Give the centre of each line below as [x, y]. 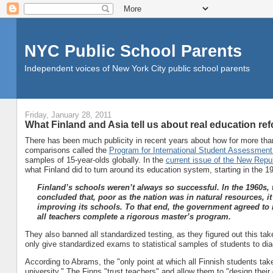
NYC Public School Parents [133, 51]
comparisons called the [67, 150]
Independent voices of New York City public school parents [137, 68]
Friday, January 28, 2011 [68, 115]
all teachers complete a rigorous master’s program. [134, 216]
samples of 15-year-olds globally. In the [95, 160]
